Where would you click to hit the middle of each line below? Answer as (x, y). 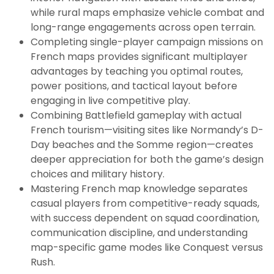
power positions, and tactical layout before (134, 86)
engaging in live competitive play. (110, 100)
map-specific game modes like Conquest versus (147, 247)
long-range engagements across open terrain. (143, 27)
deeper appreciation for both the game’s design (147, 159)
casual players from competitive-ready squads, (145, 203)
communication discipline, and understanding (139, 232)
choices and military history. (98, 174)
